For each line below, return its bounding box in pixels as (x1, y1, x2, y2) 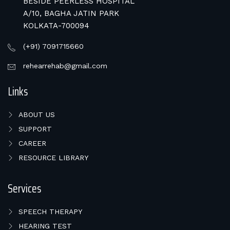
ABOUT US (18, 110, 55, 119)
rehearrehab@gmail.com (23, 62, 107, 70)
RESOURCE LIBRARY (18, 154, 88, 162)
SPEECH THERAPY (18, 207, 82, 216)
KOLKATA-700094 (23, 21, 89, 31)
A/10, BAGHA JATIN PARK (23, 9, 119, 18)
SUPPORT (18, 125, 52, 133)
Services (8, 180, 41, 198)
